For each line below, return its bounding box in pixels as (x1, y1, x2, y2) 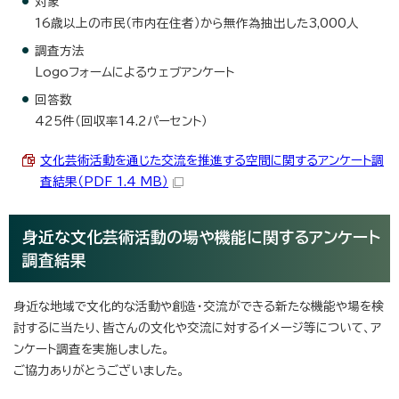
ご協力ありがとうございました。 (13, 363, 184, 377)
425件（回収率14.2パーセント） (35, 114, 208, 127)
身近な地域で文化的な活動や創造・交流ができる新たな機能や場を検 (13, 299, 384, 313)
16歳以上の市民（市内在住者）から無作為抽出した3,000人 (35, 16, 359, 29)
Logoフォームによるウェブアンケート (35, 65, 234, 78)
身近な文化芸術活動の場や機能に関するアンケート (22, 228, 380, 245)
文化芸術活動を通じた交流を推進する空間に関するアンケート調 (40, 153, 384, 167)
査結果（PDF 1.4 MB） (40, 175, 168, 188)
